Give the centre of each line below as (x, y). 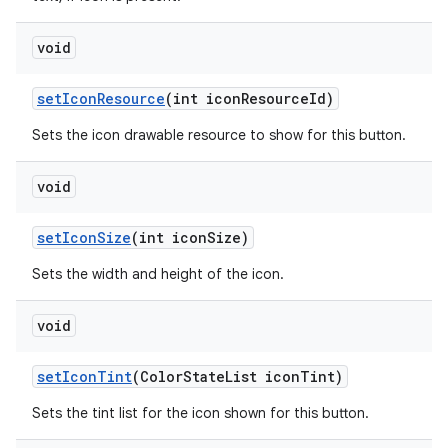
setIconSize (84, 237)
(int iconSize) (190, 237)
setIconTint (84, 376)
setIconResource (101, 98)
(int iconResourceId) (249, 98)
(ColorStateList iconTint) (237, 376)
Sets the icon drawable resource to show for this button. (219, 135)
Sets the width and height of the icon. (158, 274)
